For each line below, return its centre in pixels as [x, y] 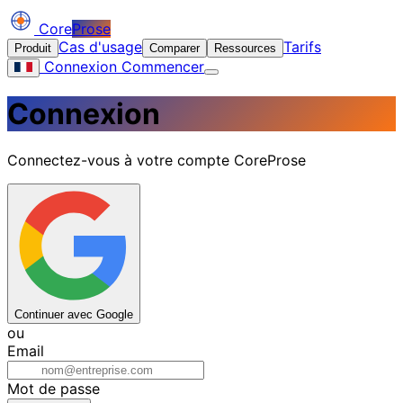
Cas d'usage [100, 47]
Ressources [245, 48]
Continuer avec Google [74, 314]
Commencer [161, 67]
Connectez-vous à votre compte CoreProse [157, 160]
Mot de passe [54, 388]
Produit [33, 48]
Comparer [175, 48]
